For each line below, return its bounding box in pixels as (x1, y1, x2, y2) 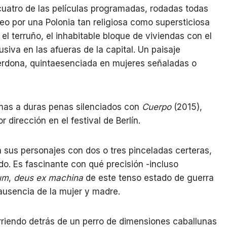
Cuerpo (142, 102, 171, 112)
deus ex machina (14, 173, 83, 183)
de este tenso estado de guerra (83, 173, 214, 183)
